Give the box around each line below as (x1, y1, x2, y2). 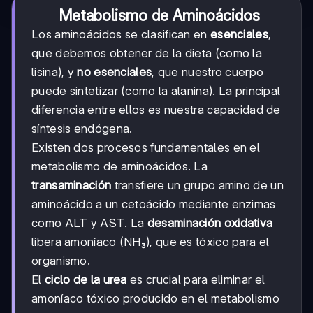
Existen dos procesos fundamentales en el (31, 140, 260, 155)
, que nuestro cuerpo (152, 65, 264, 80)
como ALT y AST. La (31, 216, 147, 231)
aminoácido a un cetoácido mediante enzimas (31, 197, 276, 212)
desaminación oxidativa (147, 216, 273, 231)
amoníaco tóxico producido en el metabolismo (31, 291, 279, 306)
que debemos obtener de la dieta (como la (31, 46, 262, 61)
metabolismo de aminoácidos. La (31, 159, 208, 174)
